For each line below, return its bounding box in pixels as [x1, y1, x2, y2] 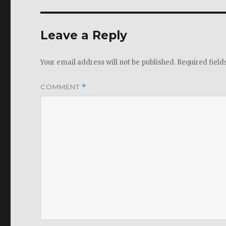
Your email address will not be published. [40, 58, 176, 67]
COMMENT [40, 83, 82, 91]
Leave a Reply [40, 28, 128, 42]
